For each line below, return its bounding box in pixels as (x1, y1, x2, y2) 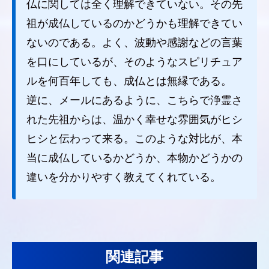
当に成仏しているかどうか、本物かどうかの (26, 151, 243, 164)
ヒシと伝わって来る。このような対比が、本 (26, 132, 243, 145)
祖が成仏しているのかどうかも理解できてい (26, 17, 243, 29)
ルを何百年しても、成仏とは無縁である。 (26, 74, 232, 87)
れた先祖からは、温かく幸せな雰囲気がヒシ (26, 113, 243, 125)
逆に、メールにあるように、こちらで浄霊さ (26, 94, 243, 106)
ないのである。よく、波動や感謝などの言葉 (26, 36, 243, 49)
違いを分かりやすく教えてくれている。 (26, 171, 221, 183)
